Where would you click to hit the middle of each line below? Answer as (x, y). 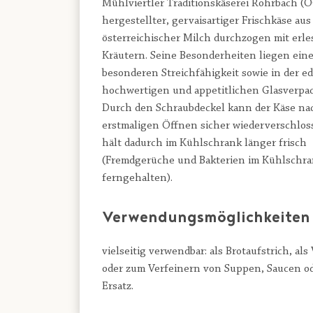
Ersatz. (118, 286)
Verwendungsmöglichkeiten (206, 219)
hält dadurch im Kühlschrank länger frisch (204, 144)
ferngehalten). (137, 179)
